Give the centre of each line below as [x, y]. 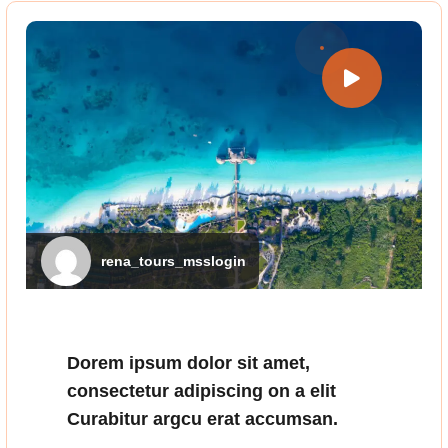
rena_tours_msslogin [173, 260]
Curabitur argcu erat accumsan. [202, 418]
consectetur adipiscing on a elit [201, 390]
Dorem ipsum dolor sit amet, [188, 362]
